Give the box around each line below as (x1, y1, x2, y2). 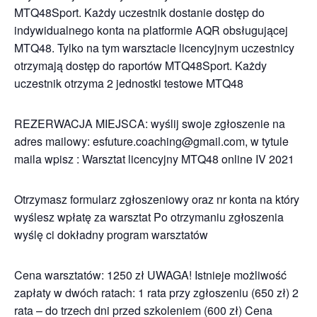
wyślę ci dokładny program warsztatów (14, 226, 208, 243)
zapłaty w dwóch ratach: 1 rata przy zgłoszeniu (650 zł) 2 (14, 284, 299, 301)
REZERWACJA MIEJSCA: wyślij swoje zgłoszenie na (14, 115, 285, 132)
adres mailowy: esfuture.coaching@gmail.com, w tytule (14, 133, 289, 149)
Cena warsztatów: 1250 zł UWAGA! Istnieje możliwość (14, 267, 287, 283)
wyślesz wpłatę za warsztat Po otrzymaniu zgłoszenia (14, 209, 284, 225)
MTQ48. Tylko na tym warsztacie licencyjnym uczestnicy (14, 40, 294, 56)
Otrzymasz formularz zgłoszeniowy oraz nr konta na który (14, 191, 299, 207)
